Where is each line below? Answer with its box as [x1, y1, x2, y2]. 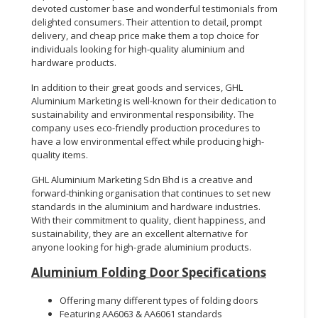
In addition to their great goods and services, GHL [31, 80, 243, 94]
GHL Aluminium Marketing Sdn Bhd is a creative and [31, 172, 253, 186]
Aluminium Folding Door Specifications [31, 263, 266, 280]
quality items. [31, 148, 88, 161]
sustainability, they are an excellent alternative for [31, 226, 248, 240]
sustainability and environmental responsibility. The [31, 107, 254, 121]
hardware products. [31, 55, 116, 69]
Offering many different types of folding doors [60, 293, 258, 307]
